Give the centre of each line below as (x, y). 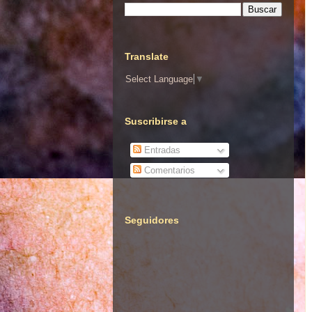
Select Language (159, 79)
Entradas (161, 150)
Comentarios (168, 171)
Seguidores (152, 220)
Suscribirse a (156, 122)
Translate (147, 56)
